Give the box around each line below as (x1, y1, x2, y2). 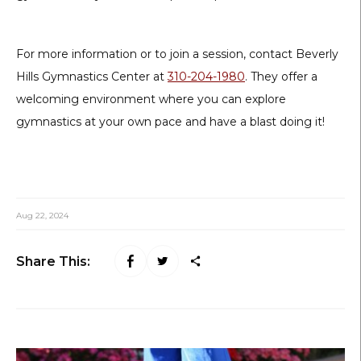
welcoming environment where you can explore (16, 92, 286, 107)
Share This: (16, 253, 90, 269)
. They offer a (245, 69, 317, 85)
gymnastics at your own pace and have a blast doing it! (16, 114, 325, 130)
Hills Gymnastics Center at (16, 69, 168, 85)
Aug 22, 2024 (16, 210, 68, 222)
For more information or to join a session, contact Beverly (16, 47, 338, 62)
